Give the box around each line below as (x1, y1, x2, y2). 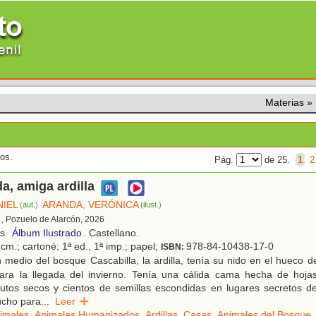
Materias (265, 97, 304, 108)
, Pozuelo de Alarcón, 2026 (1, 214, 104, 225)
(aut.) (20, 200, 39, 209)
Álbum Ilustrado (12, 227, 82, 239)
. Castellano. (83, 227, 139, 239)
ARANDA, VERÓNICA (42, 199, 140, 211)
